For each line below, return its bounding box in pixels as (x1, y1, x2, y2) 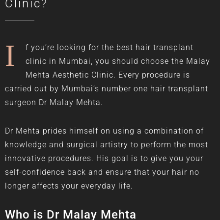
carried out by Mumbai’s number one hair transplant (5, 83, 208, 93)
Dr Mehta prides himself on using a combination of (5, 126, 204, 136)
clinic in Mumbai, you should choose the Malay (26, 56, 210, 66)
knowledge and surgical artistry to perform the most (5, 139, 208, 149)
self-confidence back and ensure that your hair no (5, 167, 199, 177)
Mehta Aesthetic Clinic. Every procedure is (26, 70, 190, 80)
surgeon (5, 97, 39, 107)
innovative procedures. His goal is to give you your (5, 153, 203, 163)
